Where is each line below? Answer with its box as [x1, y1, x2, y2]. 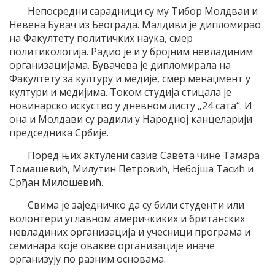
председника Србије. [9, 126, 109, 140]
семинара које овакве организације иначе [9, 239, 215, 253]
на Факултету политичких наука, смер [9, 31, 193, 45]
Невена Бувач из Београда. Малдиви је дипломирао [9, 18, 261, 32]
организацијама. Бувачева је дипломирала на [9, 58, 231, 72]
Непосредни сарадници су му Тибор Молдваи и [28, 4, 258, 18]
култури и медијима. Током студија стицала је [9, 85, 231, 99]
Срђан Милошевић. [9, 176, 103, 190]
